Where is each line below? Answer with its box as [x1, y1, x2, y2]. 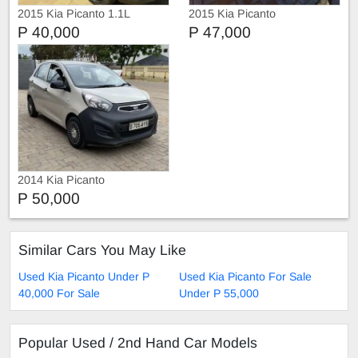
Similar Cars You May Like [18, 241, 186, 258]
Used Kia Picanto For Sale [179, 269, 312, 283]
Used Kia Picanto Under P [18, 269, 149, 283]
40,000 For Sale [18, 286, 100, 300]
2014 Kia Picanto [18, 173, 105, 186]
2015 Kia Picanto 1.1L [18, 6, 130, 20]
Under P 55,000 [179, 286, 259, 300]
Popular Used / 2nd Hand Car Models [18, 334, 257, 351]
